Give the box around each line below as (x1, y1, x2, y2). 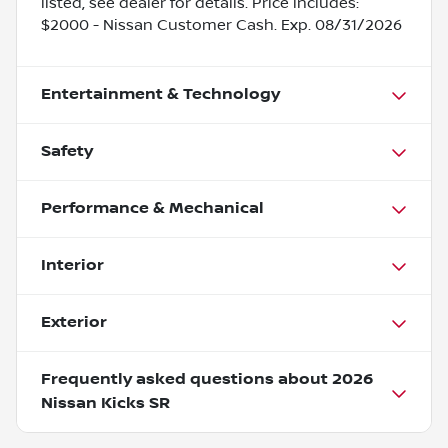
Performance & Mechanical (41, 198, 264, 218)
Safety (41, 141, 93, 161)
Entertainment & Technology (41, 84, 280, 104)
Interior (41, 255, 104, 275)
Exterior (41, 312, 107, 332)
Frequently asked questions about (41, 369, 332, 389)
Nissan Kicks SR (41, 393, 170, 413)
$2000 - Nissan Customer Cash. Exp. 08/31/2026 (41, 15, 402, 34)
